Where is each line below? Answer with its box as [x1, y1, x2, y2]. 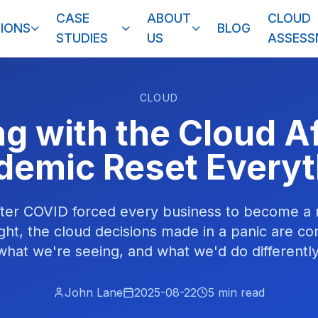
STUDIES [56, 31, 109, 45]
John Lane [65, 285, 123, 300]
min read [214, 285, 265, 300]
